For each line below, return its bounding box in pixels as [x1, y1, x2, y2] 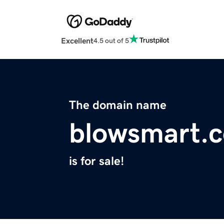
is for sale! [69, 155, 124, 167]
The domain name [69, 99, 166, 111]
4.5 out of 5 [93, 36, 129, 44]
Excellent [61, 36, 93, 45]
